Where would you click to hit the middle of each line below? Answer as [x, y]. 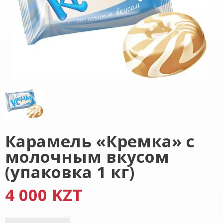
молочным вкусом [87, 157]
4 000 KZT [44, 195]
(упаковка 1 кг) [70, 172]
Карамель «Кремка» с [100, 141]
